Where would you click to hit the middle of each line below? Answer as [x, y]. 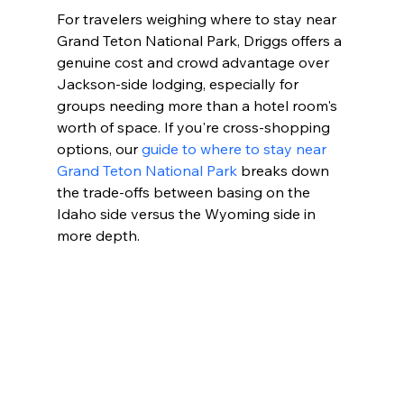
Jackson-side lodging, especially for [179, 84]
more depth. [98, 236]
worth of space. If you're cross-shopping [195, 128]
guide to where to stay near [235, 149]
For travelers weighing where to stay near [198, 19]
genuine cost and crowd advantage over [194, 63]
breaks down [285, 171]
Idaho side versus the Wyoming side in [188, 214]
